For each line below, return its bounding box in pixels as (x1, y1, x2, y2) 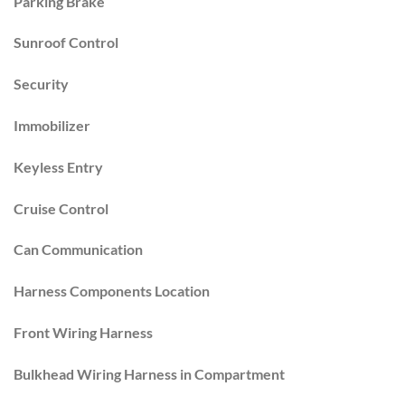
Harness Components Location (14, 282, 210, 300)
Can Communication (14, 240, 143, 259)
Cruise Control (14, 199, 108, 217)
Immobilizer (14, 116, 90, 134)
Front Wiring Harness (14, 323, 153, 341)
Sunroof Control (14, 33, 118, 52)
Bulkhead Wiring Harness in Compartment (14, 364, 285, 382)
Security (14, 75, 69, 93)
